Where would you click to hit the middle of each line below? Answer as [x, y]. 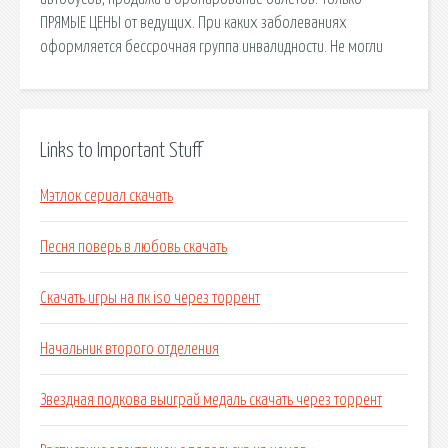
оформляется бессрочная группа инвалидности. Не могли [211, 46]
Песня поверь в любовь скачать [133, 247]
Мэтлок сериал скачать [106, 196]
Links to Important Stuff [121, 150]
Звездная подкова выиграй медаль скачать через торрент [211, 400]
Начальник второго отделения [129, 349]
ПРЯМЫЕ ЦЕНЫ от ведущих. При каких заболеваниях [193, 22]
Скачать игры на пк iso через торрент [150, 298]
